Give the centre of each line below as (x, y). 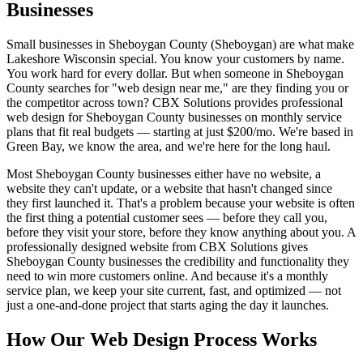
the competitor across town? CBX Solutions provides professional (175, 102)
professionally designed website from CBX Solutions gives (157, 246)
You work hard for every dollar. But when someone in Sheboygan (175, 73)
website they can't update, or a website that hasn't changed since (169, 188)
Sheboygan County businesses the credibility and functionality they (178, 261)
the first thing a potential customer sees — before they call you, (167, 217)
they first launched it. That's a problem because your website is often (181, 203)
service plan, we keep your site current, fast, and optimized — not (174, 290)
